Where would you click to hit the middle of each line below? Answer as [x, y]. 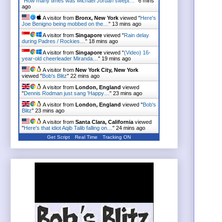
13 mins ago [127, 24]
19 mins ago [116, 58]
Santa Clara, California [104, 122]
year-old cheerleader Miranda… [60, 58]
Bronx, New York [97, 18]
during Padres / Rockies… [54, 41]
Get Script [58, 137]
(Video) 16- [137, 52]
